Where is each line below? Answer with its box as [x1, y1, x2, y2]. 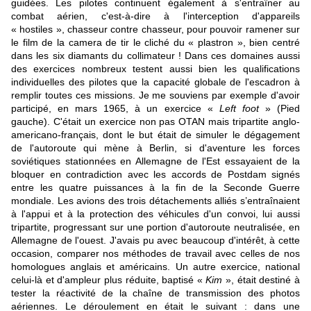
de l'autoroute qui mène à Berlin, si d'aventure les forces [11, 142, 300, 153]
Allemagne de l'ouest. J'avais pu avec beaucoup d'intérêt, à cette [11, 234, 300, 246]
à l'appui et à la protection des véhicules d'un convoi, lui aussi [11, 208, 300, 219]
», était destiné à [222, 274, 301, 285]
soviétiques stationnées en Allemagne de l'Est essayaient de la [11, 155, 300, 167]
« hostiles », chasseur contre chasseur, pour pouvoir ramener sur [11, 23, 300, 35]
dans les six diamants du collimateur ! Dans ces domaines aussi [11, 49, 300, 61]
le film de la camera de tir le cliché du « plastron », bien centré [11, 36, 300, 48]
